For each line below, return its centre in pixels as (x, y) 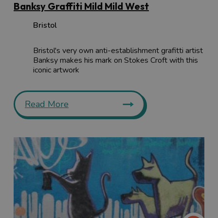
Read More (47, 104)
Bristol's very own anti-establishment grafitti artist (118, 51)
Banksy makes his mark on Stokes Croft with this (116, 61)
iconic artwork (56, 70)
